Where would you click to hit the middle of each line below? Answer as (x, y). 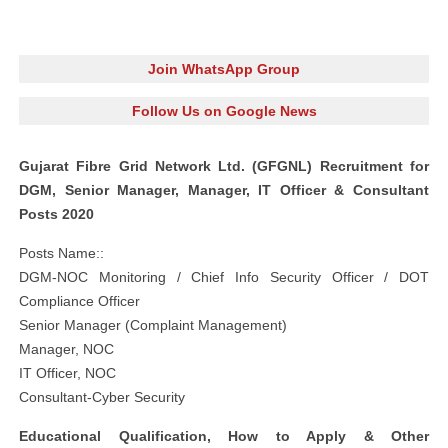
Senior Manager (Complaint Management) (153, 325)
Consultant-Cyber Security (102, 397)
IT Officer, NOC (67, 373)
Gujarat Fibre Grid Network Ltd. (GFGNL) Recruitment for (224, 166)
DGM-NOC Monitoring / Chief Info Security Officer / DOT (224, 277)
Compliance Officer (79, 301)
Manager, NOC (66, 349)
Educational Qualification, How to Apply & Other (224, 436)
